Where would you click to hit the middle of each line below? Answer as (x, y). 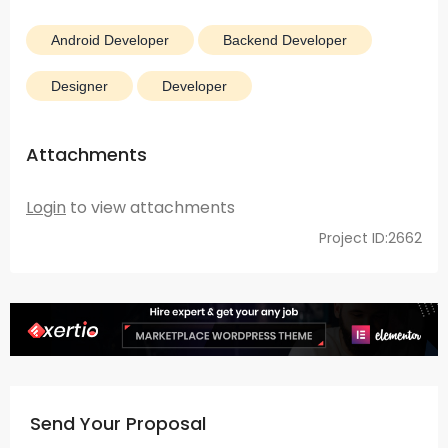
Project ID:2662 (370, 237)
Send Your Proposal (118, 423)
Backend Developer (285, 39)
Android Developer (110, 39)
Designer (79, 85)
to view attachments (150, 207)
